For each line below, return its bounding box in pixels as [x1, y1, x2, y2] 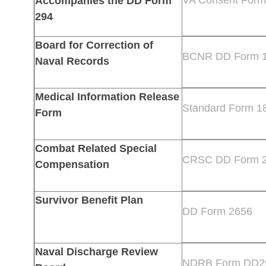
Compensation [34, 158, 109, 170]
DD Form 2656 [182, 205, 252, 217]
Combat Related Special [34, 142, 157, 154]
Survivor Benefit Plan [34, 194, 143, 206]
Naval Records [34, 55, 109, 67]
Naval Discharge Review [34, 245, 158, 258]
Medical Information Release [34, 90, 179, 103]
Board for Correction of [34, 39, 153, 51]
